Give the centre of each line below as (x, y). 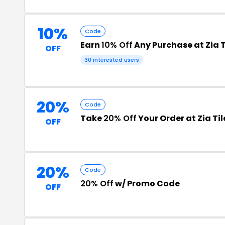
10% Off (117, 45)
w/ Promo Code (147, 184)
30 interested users (112, 60)
